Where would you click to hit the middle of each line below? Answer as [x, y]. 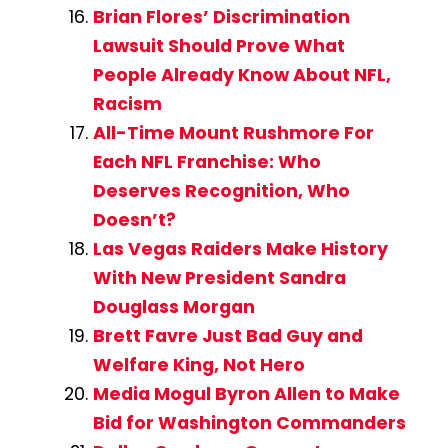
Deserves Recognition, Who [221, 190]
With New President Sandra [219, 277]
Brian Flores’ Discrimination [221, 16]
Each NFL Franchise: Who [206, 161]
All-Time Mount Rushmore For [233, 132]
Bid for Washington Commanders [249, 422]
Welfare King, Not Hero [198, 364]
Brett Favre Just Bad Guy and [227, 335]
